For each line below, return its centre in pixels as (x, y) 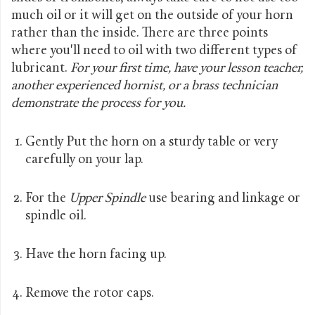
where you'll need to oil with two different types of (154, 51)
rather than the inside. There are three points (140, 33)
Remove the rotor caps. (90, 293)
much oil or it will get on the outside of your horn (152, 15)
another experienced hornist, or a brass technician (144, 86)
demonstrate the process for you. (98, 103)
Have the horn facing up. (96, 255)
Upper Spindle (107, 198)
